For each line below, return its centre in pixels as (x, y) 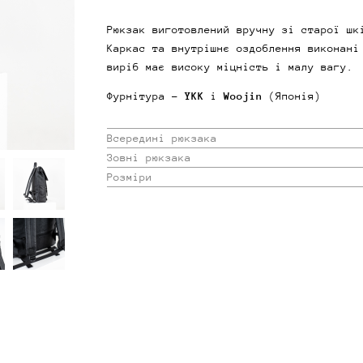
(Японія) (295, 96)
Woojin (246, 96)
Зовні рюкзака (149, 157)
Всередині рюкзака (162, 138)
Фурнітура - (146, 96)
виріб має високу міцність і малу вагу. (230, 66)
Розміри (130, 177)
